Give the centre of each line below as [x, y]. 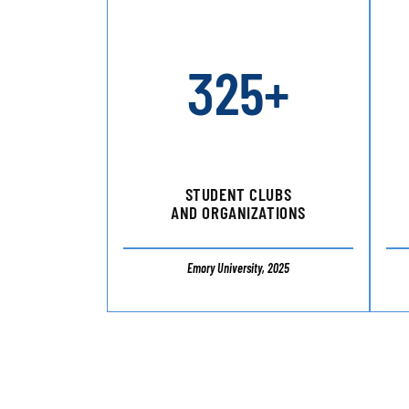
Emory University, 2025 [238, 268]
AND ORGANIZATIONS [238, 213]
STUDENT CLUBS [238, 194]
